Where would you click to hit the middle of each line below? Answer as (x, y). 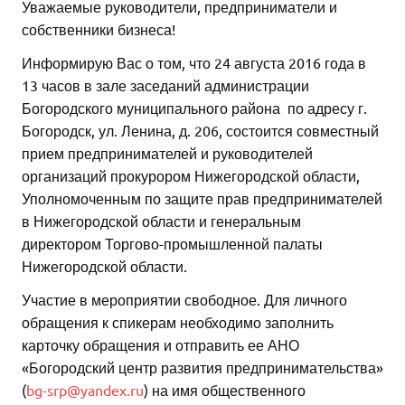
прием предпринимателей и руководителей (167, 153)
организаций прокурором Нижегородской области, (191, 176)
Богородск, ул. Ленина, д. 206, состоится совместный (200, 131)
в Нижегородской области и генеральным (161, 221)
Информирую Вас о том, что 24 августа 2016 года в (194, 63)
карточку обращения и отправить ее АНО (160, 345)
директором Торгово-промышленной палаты (172, 244)
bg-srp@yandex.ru (85, 390)
